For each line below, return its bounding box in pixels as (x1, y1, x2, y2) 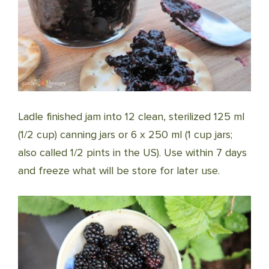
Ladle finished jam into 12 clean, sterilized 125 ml (18, 110, 244, 124)
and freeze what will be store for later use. (18, 164, 220, 178)
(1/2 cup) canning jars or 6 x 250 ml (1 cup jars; (18, 128, 232, 142)
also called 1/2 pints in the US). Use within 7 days (18, 146, 247, 160)
